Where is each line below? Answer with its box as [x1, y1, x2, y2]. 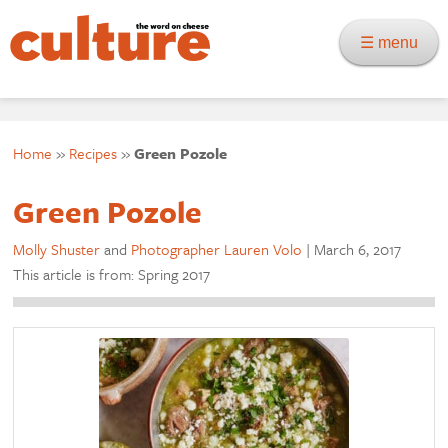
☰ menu [360, 34, 430, 51]
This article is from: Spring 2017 [13, 263, 211, 285]
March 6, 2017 [314, 238, 402, 260]
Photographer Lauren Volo [131, 238, 303, 260]
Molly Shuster [13, 238, 101, 260]
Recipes [69, 142, 118, 164]
